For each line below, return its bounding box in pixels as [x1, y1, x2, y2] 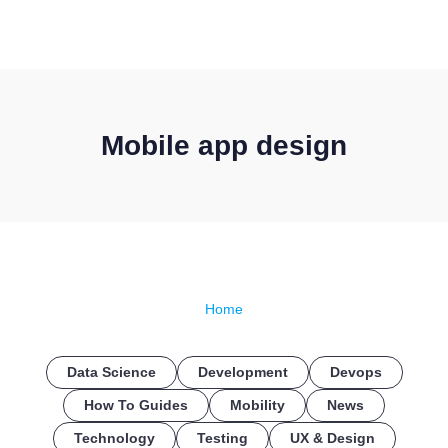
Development [197, 364, 288, 380]
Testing [196, 430, 248, 446]
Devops [329, 364, 382, 380]
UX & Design [289, 430, 375, 446]
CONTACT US [324, 27, 416, 44]
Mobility [230, 397, 285, 413]
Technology [73, 430, 155, 446]
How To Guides [84, 397, 188, 413]
